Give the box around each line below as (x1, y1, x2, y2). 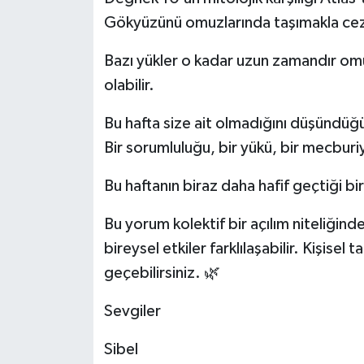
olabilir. (103, 77, 154, 94)
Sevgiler (103, 303, 161, 320)
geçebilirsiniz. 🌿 (103, 265, 220, 282)
